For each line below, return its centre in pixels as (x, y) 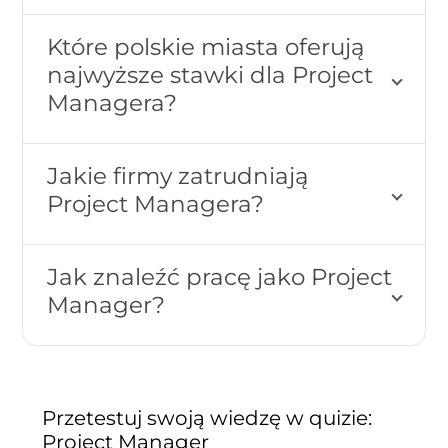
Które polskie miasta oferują (206, 46)
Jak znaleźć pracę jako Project (220, 276)
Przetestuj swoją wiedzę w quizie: (207, 417)
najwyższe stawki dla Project (210, 74)
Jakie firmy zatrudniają (178, 175)
